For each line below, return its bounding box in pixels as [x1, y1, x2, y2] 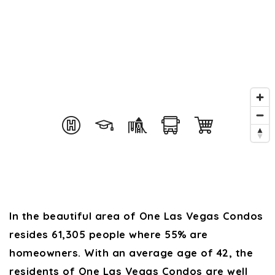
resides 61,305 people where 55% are [9, 228, 208, 241]
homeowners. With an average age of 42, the [9, 246, 253, 259]
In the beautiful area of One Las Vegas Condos [9, 209, 263, 222]
